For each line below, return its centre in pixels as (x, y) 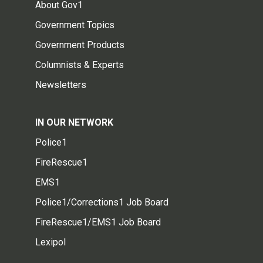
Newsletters (61, 85)
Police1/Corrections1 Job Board (102, 202)
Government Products (80, 45)
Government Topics (75, 25)
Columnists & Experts (80, 65)
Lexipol (50, 242)
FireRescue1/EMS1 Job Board (98, 222)
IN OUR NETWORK (74, 122)
